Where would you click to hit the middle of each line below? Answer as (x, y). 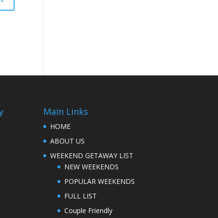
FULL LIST (81, 196)
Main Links (66, 111)
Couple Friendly (89, 210)
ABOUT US (68, 141)
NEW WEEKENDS (92, 166)
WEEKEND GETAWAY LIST (92, 155)
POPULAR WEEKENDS (100, 181)
